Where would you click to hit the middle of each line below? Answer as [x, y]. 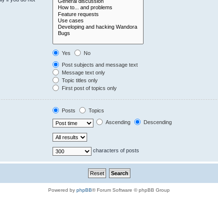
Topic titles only [79, 80]
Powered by [62, 190]
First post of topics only [89, 88]
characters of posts [116, 151]
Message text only [83, 72]
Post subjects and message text [99, 64]
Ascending [118, 122]
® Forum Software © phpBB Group [131, 190]
